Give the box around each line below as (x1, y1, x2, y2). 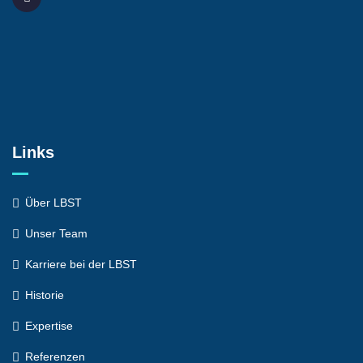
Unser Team (25, 227, 88, 240)
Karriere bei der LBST (25, 258, 137, 271)
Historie (25, 288, 64, 301)
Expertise (25, 319, 73, 332)
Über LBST (25, 196, 82, 209)
